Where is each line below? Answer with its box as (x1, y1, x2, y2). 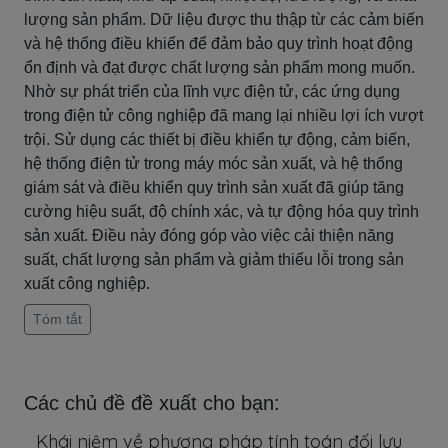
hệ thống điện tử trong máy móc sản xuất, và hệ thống (24, 155, 403, 172)
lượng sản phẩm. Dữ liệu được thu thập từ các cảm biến (24, 11, 424, 28)
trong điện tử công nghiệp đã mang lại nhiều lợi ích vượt (24, 107, 423, 124)
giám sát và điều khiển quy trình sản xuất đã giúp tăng (24, 179, 404, 196)
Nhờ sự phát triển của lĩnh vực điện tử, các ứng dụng (24, 83, 400, 100)
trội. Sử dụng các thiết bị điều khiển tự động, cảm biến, (24, 131, 410, 148)
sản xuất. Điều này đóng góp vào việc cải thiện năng (24, 227, 394, 244)
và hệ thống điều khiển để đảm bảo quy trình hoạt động (24, 35, 413, 52)
